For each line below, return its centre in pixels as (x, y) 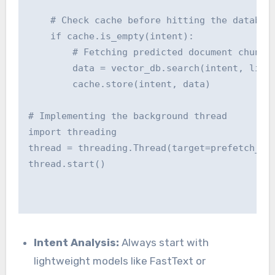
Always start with (164, 243)
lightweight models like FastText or (120, 261)
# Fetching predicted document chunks (149, 52)
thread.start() (67, 164)
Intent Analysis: (77, 243)
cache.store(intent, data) (119, 84)
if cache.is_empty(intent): (111, 37)
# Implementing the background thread (127, 116)
